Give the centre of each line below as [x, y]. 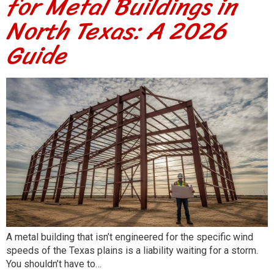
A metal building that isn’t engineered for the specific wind [130, 237]
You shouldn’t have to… [54, 264]
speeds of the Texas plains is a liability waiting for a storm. [132, 251]
